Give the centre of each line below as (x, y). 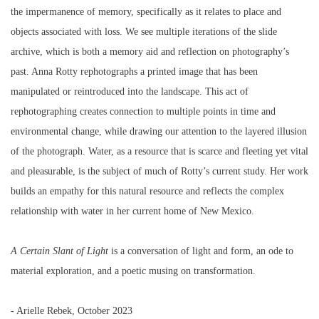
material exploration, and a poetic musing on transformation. (135, 271)
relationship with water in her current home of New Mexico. (132, 211)
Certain (35, 251)
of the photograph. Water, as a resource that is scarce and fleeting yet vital (159, 151)
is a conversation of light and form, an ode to (201, 251)
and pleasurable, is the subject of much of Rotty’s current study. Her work (159, 171)
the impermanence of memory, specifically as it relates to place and (146, 12)
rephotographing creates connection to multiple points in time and (143, 111)
